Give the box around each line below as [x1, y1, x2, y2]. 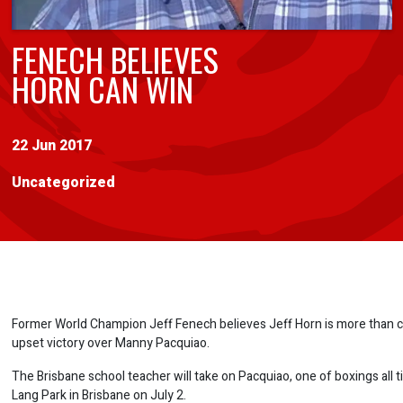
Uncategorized [11, 171, 115, 193]
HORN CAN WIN [11, 64, 193, 112]
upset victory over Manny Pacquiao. [11, 333, 210, 353]
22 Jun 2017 [11, 134, 92, 157]
